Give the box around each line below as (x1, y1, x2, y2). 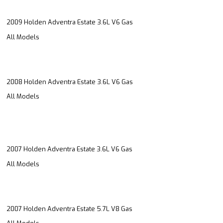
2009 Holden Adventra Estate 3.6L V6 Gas (6, 18, 133, 27)
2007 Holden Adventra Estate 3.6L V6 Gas (6, 145, 132, 154)
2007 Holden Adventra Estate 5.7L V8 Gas (6, 204, 132, 213)
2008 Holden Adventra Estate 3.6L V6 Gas (6, 77, 133, 86)
